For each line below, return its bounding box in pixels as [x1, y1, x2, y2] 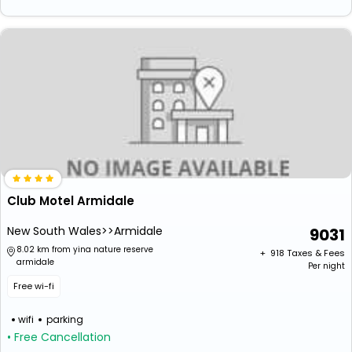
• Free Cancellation [7, 329, 111, 345]
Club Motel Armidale [7, 192, 134, 209]
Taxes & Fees [287, 247, 345, 259]
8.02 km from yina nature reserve [16, 244, 153, 255]
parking [46, 313, 83, 326]
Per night [308, 260, 345, 272]
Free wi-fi [13, 280, 54, 292]
